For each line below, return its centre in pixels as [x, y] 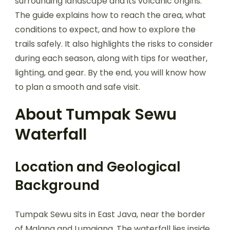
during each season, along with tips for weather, [111, 58]
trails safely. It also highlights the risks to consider [114, 44]
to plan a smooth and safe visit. [78, 87]
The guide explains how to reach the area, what [110, 15]
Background [57, 185]
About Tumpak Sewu [96, 114]
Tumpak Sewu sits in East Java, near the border [110, 214]
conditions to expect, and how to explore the [105, 29]
